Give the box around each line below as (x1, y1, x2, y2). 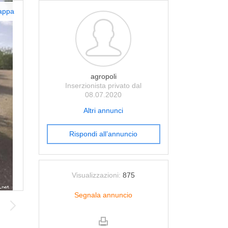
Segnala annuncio (74, 191, 133, 199)
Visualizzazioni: (72, 171, 121, 179)
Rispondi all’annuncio (69, 130, 138, 138)
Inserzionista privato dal (65, 81, 142, 90)
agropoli (90, 72, 117, 80)
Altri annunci (83, 106, 124, 115)
